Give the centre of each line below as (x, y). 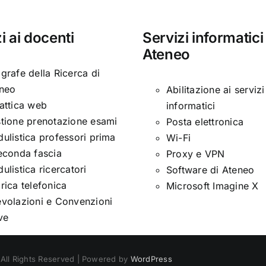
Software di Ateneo (210, 170)
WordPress (151, 259)
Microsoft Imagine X (213, 186)
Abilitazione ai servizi (216, 90)
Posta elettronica (205, 122)
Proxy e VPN (196, 154)
